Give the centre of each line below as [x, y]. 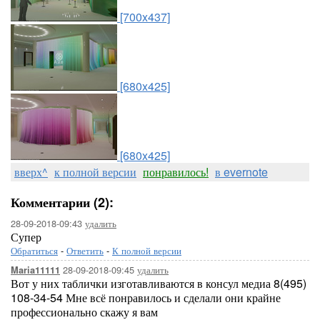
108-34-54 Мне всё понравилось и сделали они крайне [146, 297]
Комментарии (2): [62, 202]
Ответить [85, 250]
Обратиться [34, 250]
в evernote [241, 172]
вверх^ [31, 172]
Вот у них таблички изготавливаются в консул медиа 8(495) [159, 283]
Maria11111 [35, 270]
